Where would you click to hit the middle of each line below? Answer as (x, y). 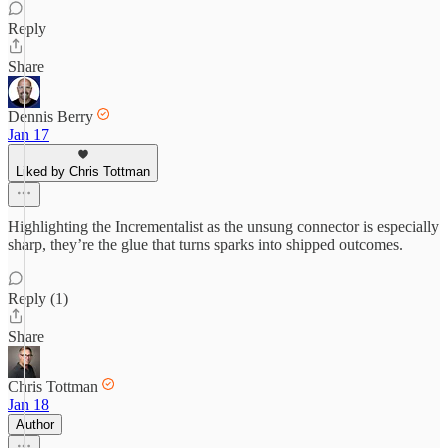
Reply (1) (38, 298)
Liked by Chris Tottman (83, 171)
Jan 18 (28, 404)
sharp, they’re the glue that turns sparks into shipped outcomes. (205, 244)
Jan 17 (28, 134)
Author (35, 424)
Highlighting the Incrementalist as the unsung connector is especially (223, 226)
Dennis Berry (50, 116)
